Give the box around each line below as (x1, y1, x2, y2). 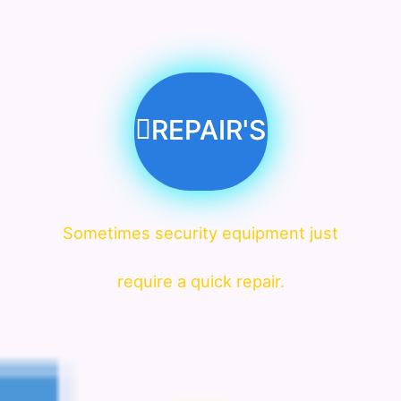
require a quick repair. (116, 270, 285, 291)
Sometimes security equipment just (63, 222, 338, 243)
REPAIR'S (150, 113, 266, 146)
